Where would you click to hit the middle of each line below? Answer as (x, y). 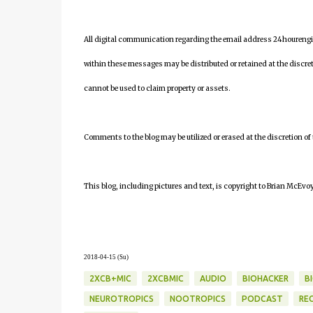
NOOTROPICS (197, 299)
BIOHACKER (265, 278)
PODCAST (262, 299)
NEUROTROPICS (121, 299)
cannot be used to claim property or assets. (157, 88)
